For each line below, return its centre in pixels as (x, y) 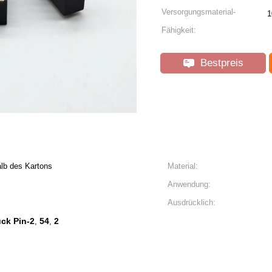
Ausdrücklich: (192, 202)
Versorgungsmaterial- (199, 12)
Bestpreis (220, 63)
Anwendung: (189, 184)
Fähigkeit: (179, 30)
